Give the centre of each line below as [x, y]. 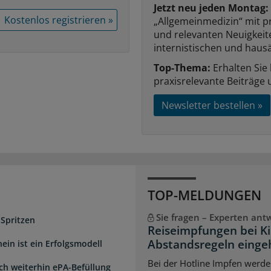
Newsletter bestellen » [212, 105]
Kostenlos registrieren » [59, 20]
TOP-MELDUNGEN [204, 194]
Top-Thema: [182, 67]
